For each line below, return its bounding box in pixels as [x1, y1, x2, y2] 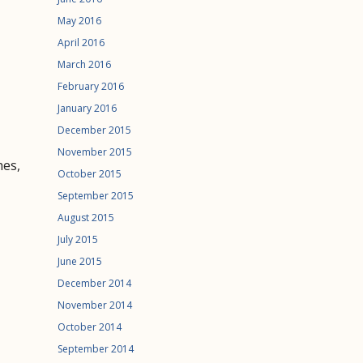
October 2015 [58, 167, 122, 181]
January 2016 [58, 101, 117, 115]
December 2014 [58, 276, 131, 290]
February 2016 [58, 79, 124, 93]
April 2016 [58, 36, 105, 49]
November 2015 [58, 145, 132, 159]
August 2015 [58, 211, 114, 224]
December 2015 [58, 123, 131, 137]
